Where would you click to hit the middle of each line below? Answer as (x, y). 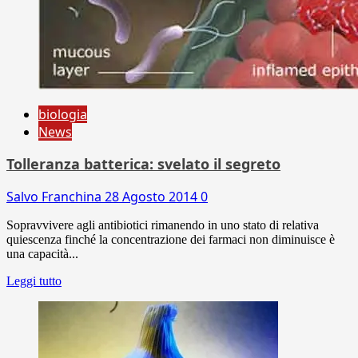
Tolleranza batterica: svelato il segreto (143, 163)
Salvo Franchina (56, 196)
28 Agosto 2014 (153, 196)
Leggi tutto (34, 280)
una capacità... (42, 253)
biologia (63, 114)
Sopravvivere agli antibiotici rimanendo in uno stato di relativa (163, 225)
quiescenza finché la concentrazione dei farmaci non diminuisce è (171, 239)
